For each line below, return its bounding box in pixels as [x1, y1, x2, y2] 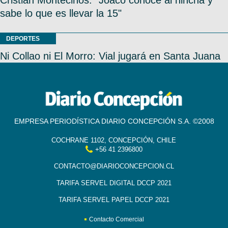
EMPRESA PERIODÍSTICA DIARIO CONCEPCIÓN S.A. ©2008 [14, 117, 214, 126]
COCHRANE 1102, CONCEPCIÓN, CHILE [51, 136, 177, 145]
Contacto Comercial [89, 216, 144, 223]
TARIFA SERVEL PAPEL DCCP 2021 [58, 196, 169, 204]
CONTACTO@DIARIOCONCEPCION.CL [53, 162, 174, 170]
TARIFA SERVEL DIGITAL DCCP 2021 [56, 179, 172, 187]
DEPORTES [6, 35, 40, 42]
